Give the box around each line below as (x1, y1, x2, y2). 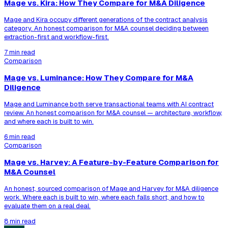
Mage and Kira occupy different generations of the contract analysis (4, 15, 208, 24)
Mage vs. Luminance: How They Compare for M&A (4, 73, 193, 83)
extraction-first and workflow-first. (4, 33, 109, 42)
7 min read (4, 48, 35, 57)
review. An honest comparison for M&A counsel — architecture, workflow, (4, 108, 222, 118)
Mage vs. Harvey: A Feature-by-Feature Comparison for (4, 157, 219, 167)
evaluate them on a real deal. (4, 201, 91, 210)
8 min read (4, 216, 36, 225)
